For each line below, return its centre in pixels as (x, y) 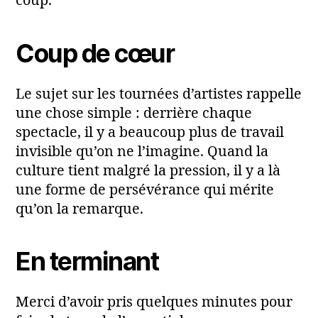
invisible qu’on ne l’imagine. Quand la (142, 152)
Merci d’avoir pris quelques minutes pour (154, 303)
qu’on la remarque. (79, 209)
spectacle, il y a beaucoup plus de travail (150, 132)
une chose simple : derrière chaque (134, 113)
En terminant (87, 262)
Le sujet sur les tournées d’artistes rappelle (159, 94)
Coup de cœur (95, 53)
